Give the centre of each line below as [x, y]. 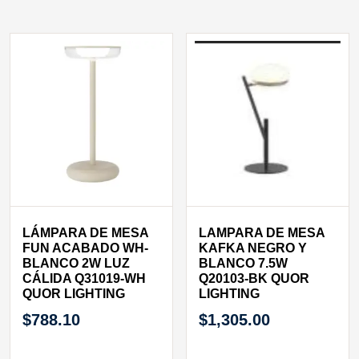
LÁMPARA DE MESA [85, 233]
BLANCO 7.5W [244, 264]
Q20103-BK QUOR [254, 279]
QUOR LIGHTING [74, 294]
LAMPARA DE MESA [262, 233]
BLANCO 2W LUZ [76, 264]
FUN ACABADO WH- [85, 248]
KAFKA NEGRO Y [253, 248]
